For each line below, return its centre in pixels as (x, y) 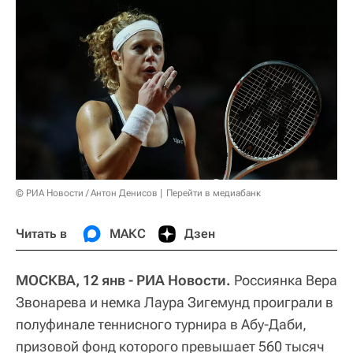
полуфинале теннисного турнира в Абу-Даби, (161, 324)
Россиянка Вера (284, 280)
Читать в (41, 233)
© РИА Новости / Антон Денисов (87, 193)
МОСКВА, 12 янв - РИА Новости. (123, 280)
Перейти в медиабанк (214, 193)
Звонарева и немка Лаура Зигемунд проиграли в (175, 302)
